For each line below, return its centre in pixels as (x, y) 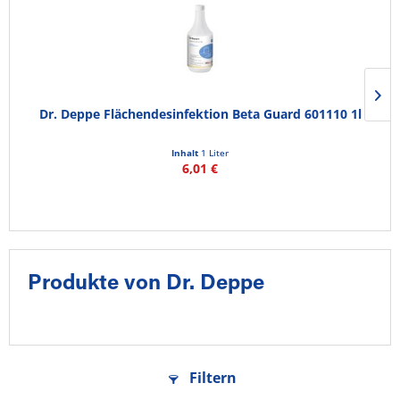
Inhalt (186, 153)
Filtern (211, 378)
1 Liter (215, 153)
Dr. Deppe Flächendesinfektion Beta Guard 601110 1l (200, 114)
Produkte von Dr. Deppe (146, 284)
